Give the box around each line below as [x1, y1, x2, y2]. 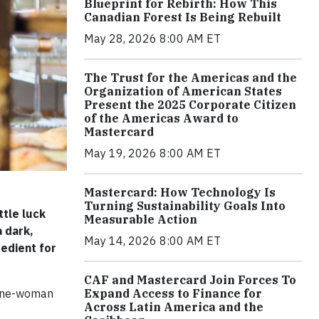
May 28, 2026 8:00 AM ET [84, 31, 221, 46]
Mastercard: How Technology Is [84, 185, 276, 199]
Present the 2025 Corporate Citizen [84, 98, 296, 112]
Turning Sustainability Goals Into [84, 199, 286, 213]
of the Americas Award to [84, 111, 239, 125]
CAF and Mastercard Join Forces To [84, 273, 296, 287]
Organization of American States [84, 84, 282, 98]
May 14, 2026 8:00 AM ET [84, 234, 221, 248]
